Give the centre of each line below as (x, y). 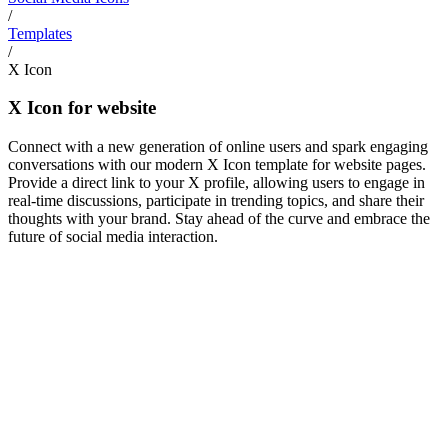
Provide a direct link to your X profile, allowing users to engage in (216, 182)
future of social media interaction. (113, 236)
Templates (40, 33)
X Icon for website (82, 108)
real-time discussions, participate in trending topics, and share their (216, 200)
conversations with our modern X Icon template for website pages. (217, 164)
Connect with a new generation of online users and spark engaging (218, 146)
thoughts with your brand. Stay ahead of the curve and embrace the (219, 218)
